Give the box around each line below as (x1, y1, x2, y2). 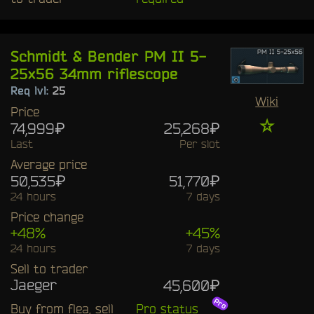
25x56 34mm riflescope (11, 64, 178, 82)
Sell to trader (11, 261, 88, 275)
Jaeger (11, 275, 57, 293)
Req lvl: (11, 83, 53, 97)
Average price (11, 156, 87, 171)
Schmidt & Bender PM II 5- (11, 47, 206, 64)
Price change (11, 209, 83, 224)
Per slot (179, 137, 220, 150)
